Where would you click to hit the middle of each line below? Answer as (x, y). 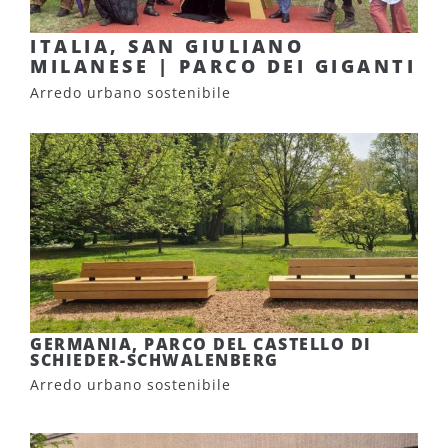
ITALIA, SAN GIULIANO (167, 46)
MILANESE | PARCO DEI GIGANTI (223, 66)
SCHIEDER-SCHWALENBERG (154, 360)
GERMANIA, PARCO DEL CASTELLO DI (201, 344)
